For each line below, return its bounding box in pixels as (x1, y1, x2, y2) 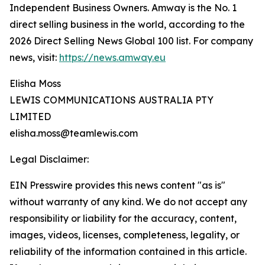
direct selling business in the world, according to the (9, 18, 245, 30)
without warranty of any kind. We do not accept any (9, 196, 247, 208)
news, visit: (9, 51, 59, 63)
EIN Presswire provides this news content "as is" (9, 179, 225, 191)
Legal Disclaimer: (9, 153, 89, 165)
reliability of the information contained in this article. (9, 245, 247, 257)
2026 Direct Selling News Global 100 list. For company (9, 35, 253, 47)
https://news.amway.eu (59, 51, 166, 63)
